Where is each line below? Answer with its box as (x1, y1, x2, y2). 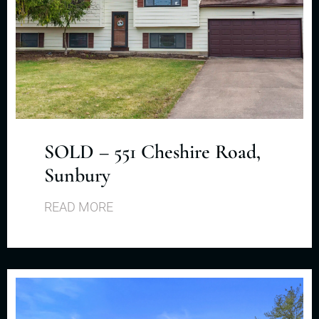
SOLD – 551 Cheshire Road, (44, 139, 261, 164)
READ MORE (44, 199, 114, 214)
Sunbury (44, 162, 111, 187)
